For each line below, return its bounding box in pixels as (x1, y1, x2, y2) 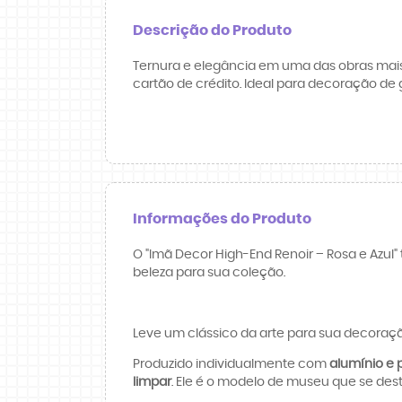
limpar (133, 375, 171, 389)
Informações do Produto (133, 211, 311, 226)
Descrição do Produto (133, 22, 292, 38)
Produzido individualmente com (133, 357, 329, 371)
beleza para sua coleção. (133, 266, 285, 279)
